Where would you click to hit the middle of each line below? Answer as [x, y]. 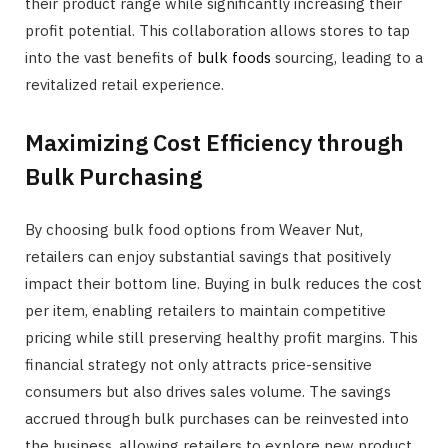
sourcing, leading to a [347, 57]
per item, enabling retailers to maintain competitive [205, 311]
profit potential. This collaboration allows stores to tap [217, 30]
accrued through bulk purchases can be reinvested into [217, 419]
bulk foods [234, 57]
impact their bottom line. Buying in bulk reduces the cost [223, 284]
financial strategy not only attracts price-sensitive [198, 365]
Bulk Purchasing [113, 176]
